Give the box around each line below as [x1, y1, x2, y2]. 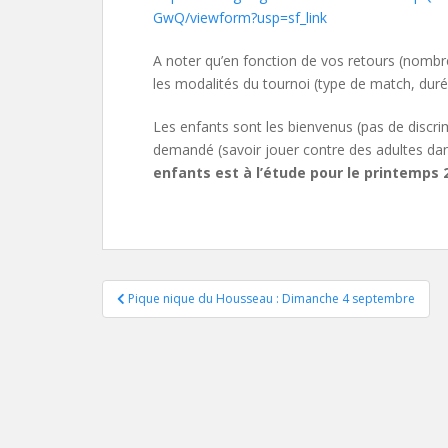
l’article [101, 362, 209, 401]
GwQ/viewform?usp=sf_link [153, 8, 327, 27]
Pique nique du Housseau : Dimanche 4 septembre [128, 290, 415, 307]
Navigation [101, 280, 264, 319]
